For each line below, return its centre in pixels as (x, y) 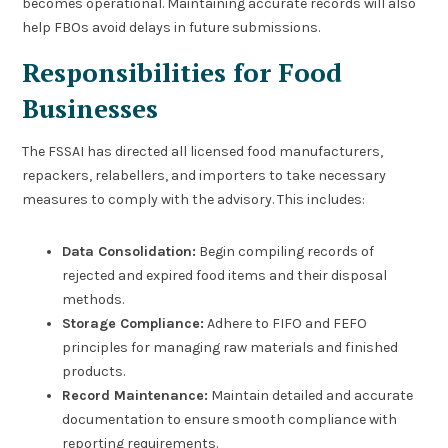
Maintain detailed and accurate (311, 396)
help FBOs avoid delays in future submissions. (171, 27)
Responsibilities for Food (182, 71)
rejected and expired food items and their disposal (225, 276)
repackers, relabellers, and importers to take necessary (204, 176)
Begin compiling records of (285, 252)
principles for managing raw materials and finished (230, 348)
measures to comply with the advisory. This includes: (194, 200)
